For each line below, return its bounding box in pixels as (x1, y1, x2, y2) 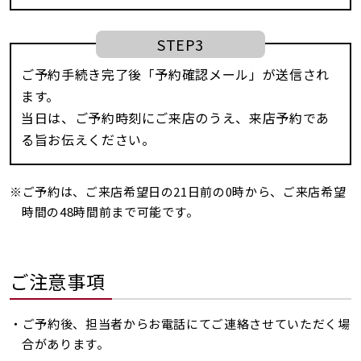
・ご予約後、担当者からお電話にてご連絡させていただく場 (10, 315, 351, 332)
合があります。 (22, 335, 110, 352)
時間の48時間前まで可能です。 (22, 203, 199, 220)
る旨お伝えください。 (21, 130, 156, 149)
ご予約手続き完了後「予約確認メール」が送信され (21, 64, 330, 84)
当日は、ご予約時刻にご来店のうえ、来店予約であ (21, 108, 330, 127)
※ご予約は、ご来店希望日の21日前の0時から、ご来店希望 (10, 183, 346, 200)
